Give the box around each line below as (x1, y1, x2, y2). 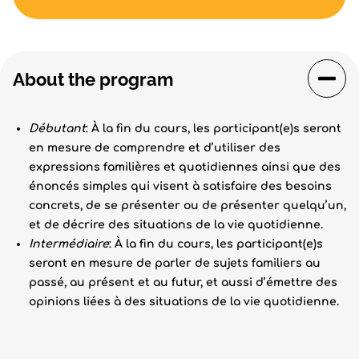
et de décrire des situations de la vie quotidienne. (29, 219, 323, 231)
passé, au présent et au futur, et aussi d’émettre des (29, 276, 337, 288)
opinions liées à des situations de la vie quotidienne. (29, 296, 339, 308)
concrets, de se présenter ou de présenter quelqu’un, (29, 200, 346, 212)
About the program (13, 69, 173, 90)
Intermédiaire (29, 238, 109, 250)
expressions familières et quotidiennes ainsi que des (29, 161, 341, 173)
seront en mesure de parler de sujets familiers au (29, 257, 321, 269)
